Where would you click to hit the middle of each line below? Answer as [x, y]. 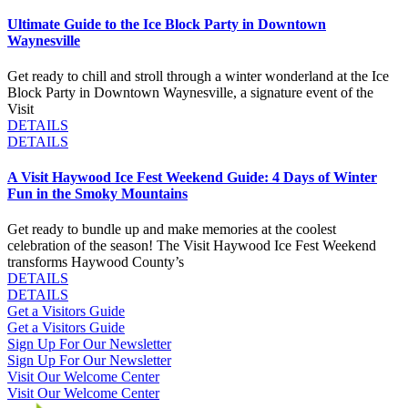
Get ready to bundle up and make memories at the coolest [172, 229]
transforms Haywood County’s [96, 262]
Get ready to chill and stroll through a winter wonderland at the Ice [198, 76]
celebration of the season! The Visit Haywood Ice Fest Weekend [192, 246]
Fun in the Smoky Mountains [97, 194]
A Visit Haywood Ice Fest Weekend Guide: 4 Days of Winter [192, 178]
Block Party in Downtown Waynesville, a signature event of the [190, 92]
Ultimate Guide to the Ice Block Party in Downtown [167, 24]
